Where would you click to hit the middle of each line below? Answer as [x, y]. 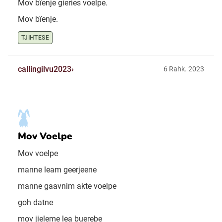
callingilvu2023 [45, 69]
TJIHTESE [35, 38]
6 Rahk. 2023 [184, 69]
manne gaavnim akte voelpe [67, 186]
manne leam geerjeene [57, 169]
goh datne [35, 202]
